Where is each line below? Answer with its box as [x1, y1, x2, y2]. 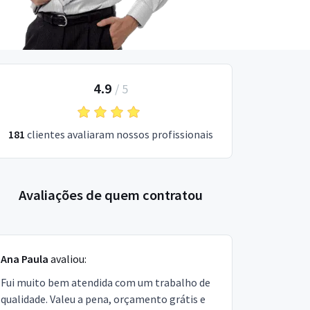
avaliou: [48, 252, 86, 266]
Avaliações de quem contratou [19, 186, 203, 204]
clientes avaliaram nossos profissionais [25, 127, 213, 141]
